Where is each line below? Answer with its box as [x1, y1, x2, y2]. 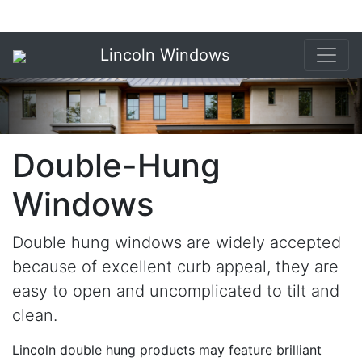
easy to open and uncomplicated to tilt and [12, 281, 339, 301]
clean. [12, 305, 57, 325]
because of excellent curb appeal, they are [12, 257, 339, 276]
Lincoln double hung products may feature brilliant [12, 342, 322, 358]
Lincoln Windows [100, 45, 229, 65]
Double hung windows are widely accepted [12, 233, 341, 252]
